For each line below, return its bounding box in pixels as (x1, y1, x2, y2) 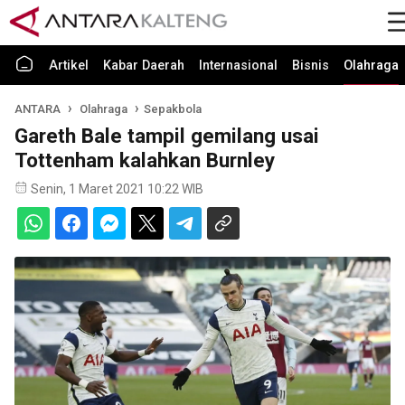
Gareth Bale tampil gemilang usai (14, 124, 319, 147)
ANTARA (14, 102, 61, 116)
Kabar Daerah (103, 58, 184, 73)
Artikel (49, 58, 89, 73)
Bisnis (292, 58, 329, 73)
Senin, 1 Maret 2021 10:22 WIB (31, 182, 203, 196)
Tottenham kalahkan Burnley (14, 148, 275, 172)
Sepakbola (143, 102, 202, 116)
